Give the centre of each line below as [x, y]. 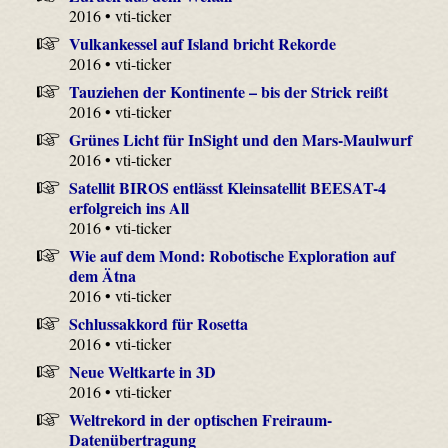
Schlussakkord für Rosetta [158, 323]
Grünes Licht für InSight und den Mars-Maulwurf [240, 139]
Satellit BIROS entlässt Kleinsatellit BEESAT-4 [227, 187]
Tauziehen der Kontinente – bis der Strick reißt [228, 91]
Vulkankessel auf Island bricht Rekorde [202, 43]
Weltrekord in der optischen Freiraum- [200, 419]
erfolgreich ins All [129, 207]
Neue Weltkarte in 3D [142, 371]
